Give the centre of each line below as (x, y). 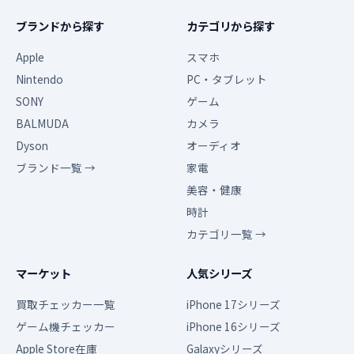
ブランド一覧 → (56, 168)
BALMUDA (42, 123)
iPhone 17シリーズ (233, 304)
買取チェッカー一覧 (66, 304)
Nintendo (40, 79)
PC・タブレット (227, 79)
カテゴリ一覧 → (226, 234)
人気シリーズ (219, 273)
